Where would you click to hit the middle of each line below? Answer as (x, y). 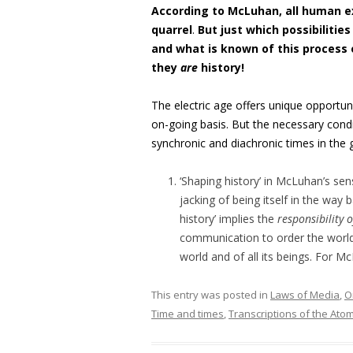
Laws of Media (305, 295)
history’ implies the (229, 219)
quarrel (172, 30)
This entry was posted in (211, 295)
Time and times (188, 314)
